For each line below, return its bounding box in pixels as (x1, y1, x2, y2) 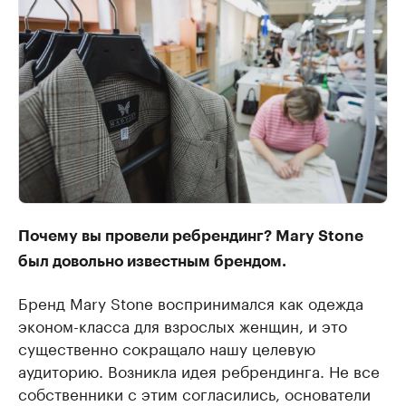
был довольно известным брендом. (18, 253, 286, 269)
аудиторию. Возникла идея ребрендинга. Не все (18, 357, 380, 382)
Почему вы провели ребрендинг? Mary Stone (18, 227, 363, 244)
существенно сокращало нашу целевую (18, 334, 315, 359)
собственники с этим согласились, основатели (18, 380, 371, 404)
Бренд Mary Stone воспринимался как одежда (18, 289, 363, 314)
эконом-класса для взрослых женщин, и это (18, 312, 347, 336)
